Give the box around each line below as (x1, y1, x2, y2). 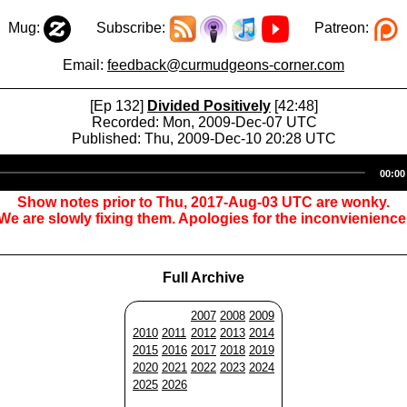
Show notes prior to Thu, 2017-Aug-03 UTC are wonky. (17, 194, 390, 210)
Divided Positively (147, 98, 271, 114)
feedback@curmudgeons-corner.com (107, 57, 344, 73)
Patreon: (288, 20, 372, 36)
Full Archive (163, 270, 244, 285)
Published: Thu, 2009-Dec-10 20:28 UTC (72, 131, 336, 146)
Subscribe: (70, 20, 169, 36)
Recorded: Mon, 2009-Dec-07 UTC (91, 114, 317, 130)
